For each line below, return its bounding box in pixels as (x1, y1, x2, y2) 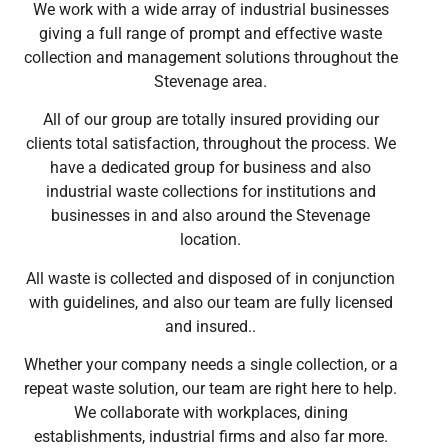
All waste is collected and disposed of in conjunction (26, 268, 395, 288)
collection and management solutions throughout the (23, 47, 398, 67)
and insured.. (165, 316, 256, 336)
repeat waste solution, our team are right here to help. (24, 379, 397, 399)
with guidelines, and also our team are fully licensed (28, 292, 393, 312)
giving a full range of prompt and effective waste (39, 23, 382, 43)
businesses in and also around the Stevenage (51, 206, 370, 226)
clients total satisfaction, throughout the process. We (25, 134, 396, 154)
